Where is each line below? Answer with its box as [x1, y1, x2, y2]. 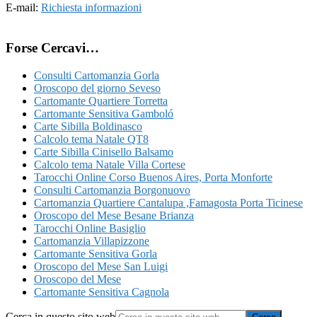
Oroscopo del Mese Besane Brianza [34, 209, 194, 221]
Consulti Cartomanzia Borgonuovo [34, 183, 190, 196]
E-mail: [6, 1, 41, 14]
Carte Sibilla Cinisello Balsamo [34, 145, 173, 158]
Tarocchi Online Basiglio [34, 221, 146, 234]
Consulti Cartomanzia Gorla [34, 69, 159, 81]
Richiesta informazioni [41, 1, 142, 14]
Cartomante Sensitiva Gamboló [34, 107, 173, 120]
